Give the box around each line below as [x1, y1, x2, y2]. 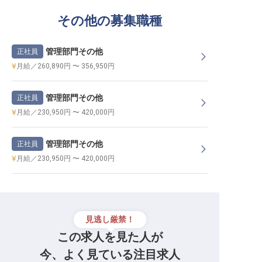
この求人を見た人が [57, 230, 163, 244]
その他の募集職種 [57, 13, 162, 28]
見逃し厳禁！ [85, 215, 135, 224]
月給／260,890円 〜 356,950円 [16, 62, 115, 70]
